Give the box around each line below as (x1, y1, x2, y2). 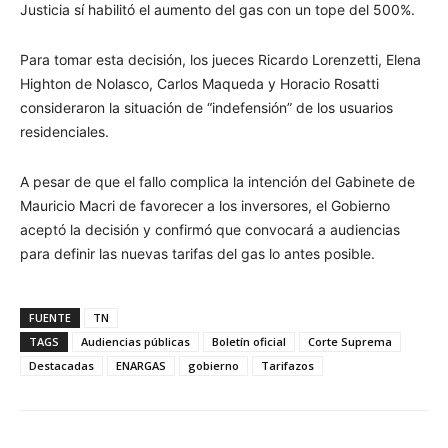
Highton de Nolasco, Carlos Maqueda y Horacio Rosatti (20, 74, 379, 92)
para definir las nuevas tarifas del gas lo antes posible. (20, 244, 375, 262)
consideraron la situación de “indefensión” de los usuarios (20, 98, 393, 116)
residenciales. (20, 122, 109, 140)
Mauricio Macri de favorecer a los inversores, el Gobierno (20, 196, 390, 214)
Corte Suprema (308, 333, 392, 349)
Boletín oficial (212, 333, 286, 349)
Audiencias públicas (81, 333, 190, 349)
